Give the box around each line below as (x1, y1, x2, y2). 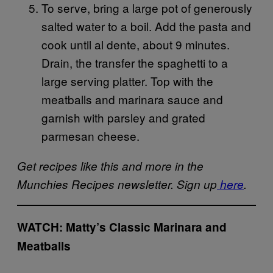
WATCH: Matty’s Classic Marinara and (17, 218, 227, 235)
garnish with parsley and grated (41, 108, 205, 126)
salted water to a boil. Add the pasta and (41, 17, 251, 34)
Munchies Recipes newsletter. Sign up (17, 175, 217, 192)
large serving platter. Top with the (41, 72, 213, 89)
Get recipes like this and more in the (17, 157, 204, 174)
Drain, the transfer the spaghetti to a (41, 54, 228, 71)
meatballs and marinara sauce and (41, 90, 223, 107)
